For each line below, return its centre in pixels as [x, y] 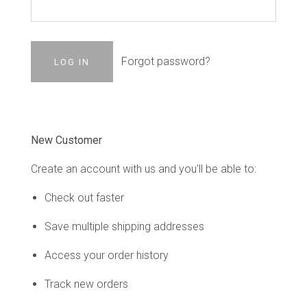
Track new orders [86, 284]
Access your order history [107, 255]
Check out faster [84, 198]
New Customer [66, 140]
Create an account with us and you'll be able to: [144, 169]
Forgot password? [165, 61]
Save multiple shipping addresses [124, 226]
